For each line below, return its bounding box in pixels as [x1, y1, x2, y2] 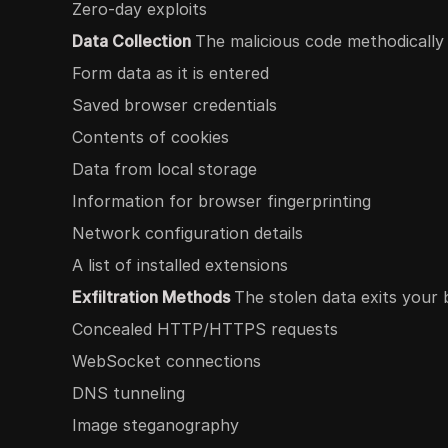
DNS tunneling [72, 383, 185, 403]
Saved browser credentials [72, 95, 277, 115]
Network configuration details [72, 223, 303, 243]
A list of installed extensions [72, 255, 288, 275]
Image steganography [72, 415, 239, 435]
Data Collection [72, 31, 195, 51]
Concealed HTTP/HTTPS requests [72, 319, 338, 339]
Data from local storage [72, 159, 257, 179]
